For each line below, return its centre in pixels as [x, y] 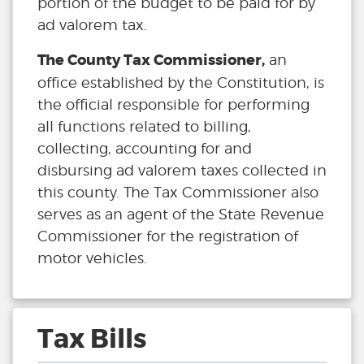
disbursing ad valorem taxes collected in [182, 171]
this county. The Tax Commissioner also [178, 193]
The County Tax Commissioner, [151, 61]
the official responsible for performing [173, 105]
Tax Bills [92, 340]
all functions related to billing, [144, 127]
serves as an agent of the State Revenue [181, 214]
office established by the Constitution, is [181, 83]
